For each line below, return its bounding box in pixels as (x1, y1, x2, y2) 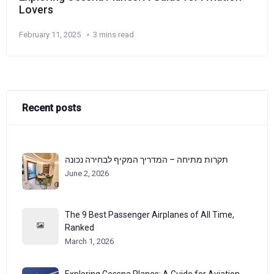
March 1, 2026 (65, 237, 114, 246)
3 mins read (93, 29, 134, 39)
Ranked (65, 223, 94, 233)
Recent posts (22, 102, 81, 114)
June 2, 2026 (65, 169, 109, 179)
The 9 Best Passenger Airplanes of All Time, (65, 210, 234, 220)
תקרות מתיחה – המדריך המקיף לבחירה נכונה (65, 155, 228, 165)
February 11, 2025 (19, 29, 81, 39)
